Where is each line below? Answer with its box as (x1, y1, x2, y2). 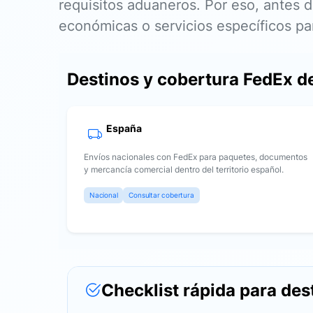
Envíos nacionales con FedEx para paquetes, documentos (84, 152, 307, 162)
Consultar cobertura (129, 191, 194, 199)
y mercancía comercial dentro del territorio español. (84, 164, 284, 175)
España (106, 122, 142, 134)
